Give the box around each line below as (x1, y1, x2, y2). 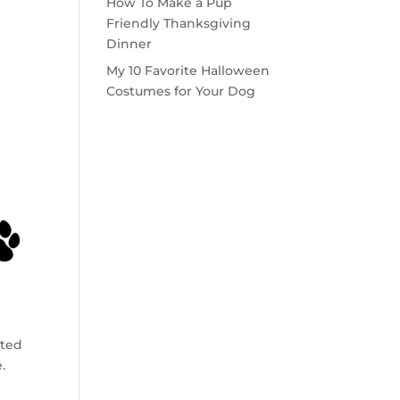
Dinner (106, 36, 153, 52)
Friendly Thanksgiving (106, 15, 252, 31)
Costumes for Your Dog (106, 83, 256, 99)
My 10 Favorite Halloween (106, 62, 271, 79)
